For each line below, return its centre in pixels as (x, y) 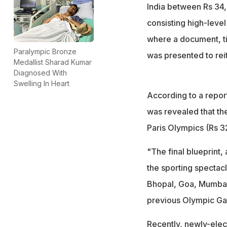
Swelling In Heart (42, 83)
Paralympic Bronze (45, 51)
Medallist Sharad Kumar (53, 62)
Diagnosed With (40, 72)
